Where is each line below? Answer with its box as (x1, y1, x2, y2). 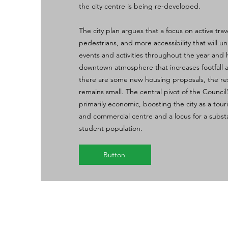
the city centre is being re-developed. (79, 2, 201, 11)
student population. (79, 124, 142, 133)
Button (103, 150, 125, 159)
